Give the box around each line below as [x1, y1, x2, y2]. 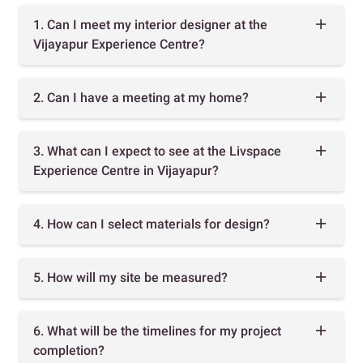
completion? [33, 343, 105, 359]
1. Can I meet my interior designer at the [33, 17, 267, 33]
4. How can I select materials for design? [33, 216, 270, 233]
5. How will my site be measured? [33, 270, 228, 286]
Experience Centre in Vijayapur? [33, 163, 219, 179]
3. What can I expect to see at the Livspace [33, 143, 281, 160]
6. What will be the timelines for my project [33, 323, 281, 340]
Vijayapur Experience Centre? [33, 36, 205, 53]
